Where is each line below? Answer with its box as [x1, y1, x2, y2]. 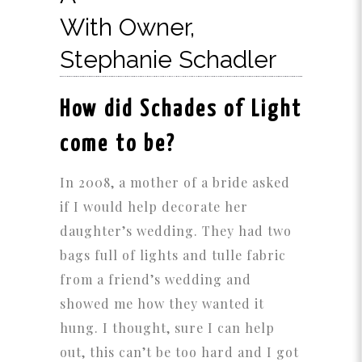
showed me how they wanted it [60, 295, 264, 313]
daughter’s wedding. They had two [60, 222, 292, 240]
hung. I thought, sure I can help [60, 319, 275, 337]
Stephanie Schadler [60, 45, 276, 74]
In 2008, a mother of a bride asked [60, 174, 290, 192]
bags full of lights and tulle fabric [60, 246, 286, 264]
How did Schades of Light [60, 99, 302, 122]
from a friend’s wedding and [60, 271, 251, 288]
